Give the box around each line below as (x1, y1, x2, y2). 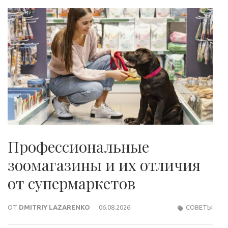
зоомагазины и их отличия (8, 154, 201, 175)
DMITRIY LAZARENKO (19, 203, 90, 211)
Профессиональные (8, 136, 149, 157)
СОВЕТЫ (186, 203, 213, 211)
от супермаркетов (8, 173, 135, 193)
